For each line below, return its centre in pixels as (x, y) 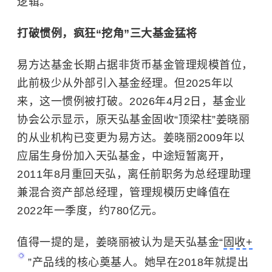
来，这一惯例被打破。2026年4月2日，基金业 (132, 102)
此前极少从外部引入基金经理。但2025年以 (125, 83)
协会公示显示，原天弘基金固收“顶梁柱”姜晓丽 (133, 120)
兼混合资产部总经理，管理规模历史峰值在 (124, 193)
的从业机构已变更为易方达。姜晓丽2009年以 (131, 138)
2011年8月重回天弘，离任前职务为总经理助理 (134, 175)
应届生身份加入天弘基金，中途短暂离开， (124, 156)
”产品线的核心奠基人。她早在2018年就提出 (138, 263)
